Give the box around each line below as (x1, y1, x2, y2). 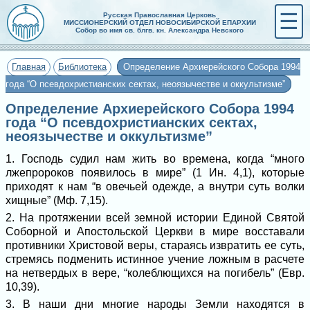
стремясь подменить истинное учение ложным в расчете (6, 253, 304, 265)
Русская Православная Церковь (103, 11, 216, 19)
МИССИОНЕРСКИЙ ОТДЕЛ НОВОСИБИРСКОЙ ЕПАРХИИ (63, 19, 256, 26)
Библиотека (58, 62, 107, 72)
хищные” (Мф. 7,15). (6, 194, 108, 206)
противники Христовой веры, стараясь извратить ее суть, (6, 239, 304, 251)
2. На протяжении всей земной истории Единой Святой (6, 212, 304, 224)
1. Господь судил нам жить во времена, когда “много (6, 153, 304, 165)
